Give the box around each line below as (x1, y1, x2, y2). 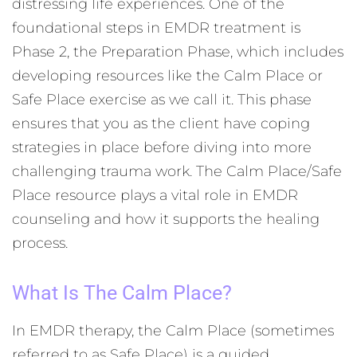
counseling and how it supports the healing (12, 210, 320, 228)
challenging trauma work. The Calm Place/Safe (12, 163, 342, 180)
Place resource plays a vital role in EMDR (12, 186, 298, 204)
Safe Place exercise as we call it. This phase (12, 91, 312, 108)
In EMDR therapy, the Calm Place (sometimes (12, 322, 334, 339)
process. (12, 234, 68, 252)
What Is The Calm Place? (12, 281, 232, 304)
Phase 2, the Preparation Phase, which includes (12, 43, 343, 61)
